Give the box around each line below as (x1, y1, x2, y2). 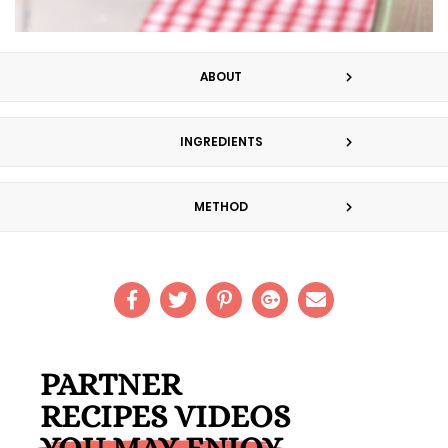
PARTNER (40, 366, 181, 402)
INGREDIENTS (179, 133, 263, 150)
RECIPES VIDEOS (40, 398, 290, 434)
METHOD (194, 198, 248, 215)
